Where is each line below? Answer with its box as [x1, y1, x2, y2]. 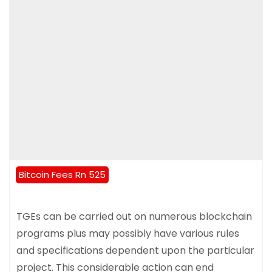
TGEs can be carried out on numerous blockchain [16, 209, 252, 224]
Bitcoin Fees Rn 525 [19, 168, 106, 182]
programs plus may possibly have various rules [16, 226, 239, 241]
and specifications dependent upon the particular [16, 243, 254, 258]
